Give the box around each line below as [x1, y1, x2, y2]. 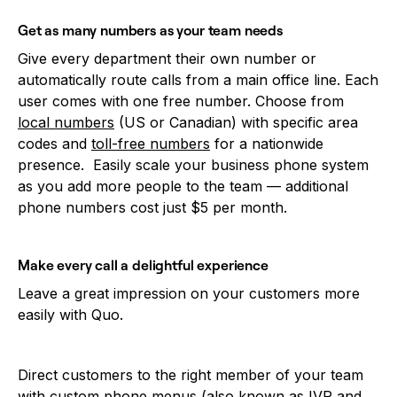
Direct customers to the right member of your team [18, 365, 363, 384]
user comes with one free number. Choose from [18, 91, 344, 110]
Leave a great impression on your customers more [18, 284, 360, 302]
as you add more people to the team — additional [18, 176, 348, 195]
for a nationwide [210, 134, 323, 152]
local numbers [18, 113, 114, 131]
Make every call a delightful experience [18, 255, 269, 274]
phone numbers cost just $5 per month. [18, 198, 292, 216]
